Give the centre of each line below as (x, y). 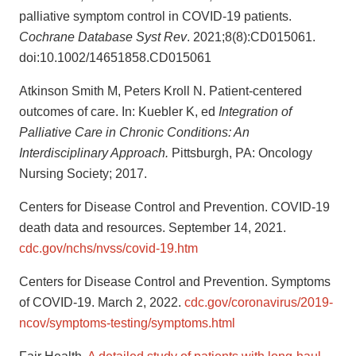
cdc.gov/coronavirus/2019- (259, 303)
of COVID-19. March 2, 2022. (102, 303)
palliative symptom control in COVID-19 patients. (155, 17)
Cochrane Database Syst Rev (103, 37)
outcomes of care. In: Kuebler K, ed (119, 112)
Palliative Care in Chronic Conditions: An (134, 133)
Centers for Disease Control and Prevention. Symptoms (175, 282)
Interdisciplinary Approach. (95, 153)
